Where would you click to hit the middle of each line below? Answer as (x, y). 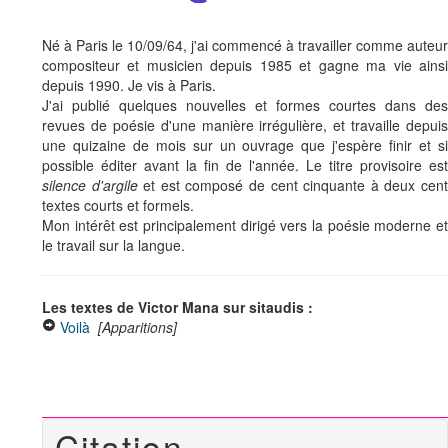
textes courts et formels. (118, 205)
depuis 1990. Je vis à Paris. (129, 85)
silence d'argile (93, 185)
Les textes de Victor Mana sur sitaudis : (177, 307)
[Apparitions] (137, 327)
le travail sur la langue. (113, 245)
